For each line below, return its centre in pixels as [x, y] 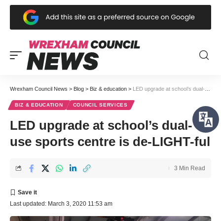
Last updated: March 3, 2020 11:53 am [61, 203]
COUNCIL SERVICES [100, 105]
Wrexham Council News [39, 89]
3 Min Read [190, 168]
